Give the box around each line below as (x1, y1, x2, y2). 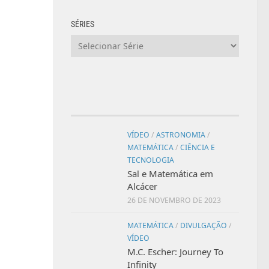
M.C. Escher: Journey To (127, 245, 223, 258)
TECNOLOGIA (127, 154, 174, 165)
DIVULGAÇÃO (180, 220, 227, 231)
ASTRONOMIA (156, 129, 205, 140)
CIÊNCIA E (180, 142, 215, 153)
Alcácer (127, 180, 157, 192)
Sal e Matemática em (127, 167, 213, 180)
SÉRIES (71, 19, 94, 29)
